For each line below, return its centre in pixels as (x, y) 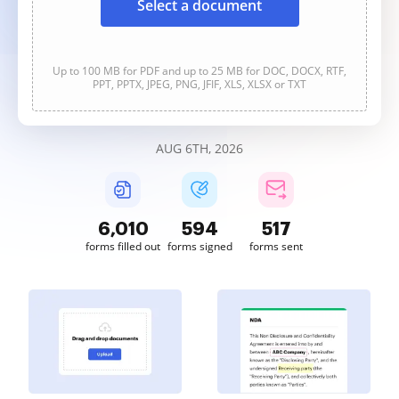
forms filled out (123, 246)
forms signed (199, 246)
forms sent (276, 246)
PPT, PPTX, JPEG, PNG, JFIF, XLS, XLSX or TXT (199, 84)
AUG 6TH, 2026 (199, 148)
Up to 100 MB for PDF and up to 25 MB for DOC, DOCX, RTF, (199, 71)
